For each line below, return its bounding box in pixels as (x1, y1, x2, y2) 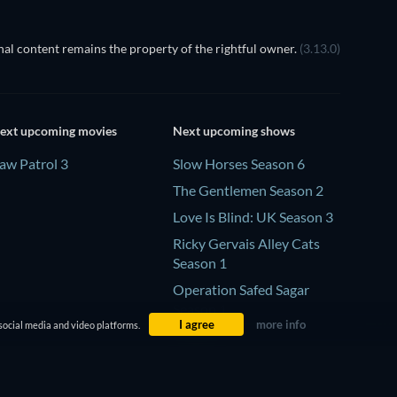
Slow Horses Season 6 (172, 154, 305, 172)
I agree (178, 317, 214, 331)
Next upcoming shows (172, 122, 295, 138)
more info (255, 317, 306, 331)
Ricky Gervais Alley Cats (172, 234, 320, 252)
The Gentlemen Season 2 (172, 181, 323, 198)
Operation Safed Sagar (172, 280, 309, 298)
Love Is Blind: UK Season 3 (172, 207, 333, 225)
